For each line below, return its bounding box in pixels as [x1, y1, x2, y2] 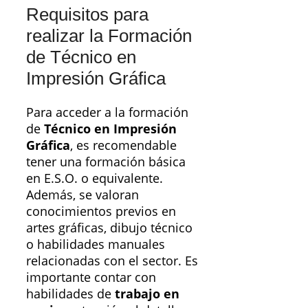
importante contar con [26, 269, 156, 286]
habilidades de [26, 285, 115, 302]
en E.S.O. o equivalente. [26, 170, 163, 187]
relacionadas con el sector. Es [26, 252, 198, 269]
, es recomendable [70, 137, 177, 154]
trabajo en [115, 285, 179, 302]
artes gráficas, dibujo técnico [26, 219, 192, 236]
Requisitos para [26, 3, 148, 25]
